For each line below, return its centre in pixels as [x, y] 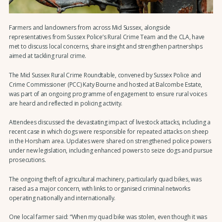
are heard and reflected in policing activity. [66, 103]
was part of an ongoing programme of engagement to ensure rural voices [108, 94]
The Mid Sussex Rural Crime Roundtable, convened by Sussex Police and [105, 75]
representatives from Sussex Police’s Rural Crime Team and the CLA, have [107, 37]
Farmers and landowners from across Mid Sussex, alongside [90, 28]
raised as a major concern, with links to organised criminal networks [99, 188]
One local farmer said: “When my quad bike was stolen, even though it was [108, 217]
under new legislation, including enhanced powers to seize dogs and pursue [111, 151]
